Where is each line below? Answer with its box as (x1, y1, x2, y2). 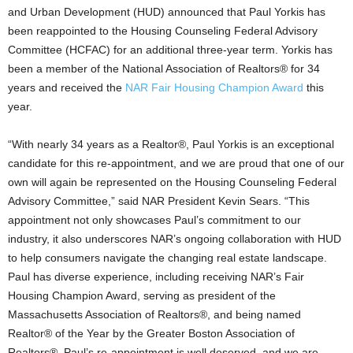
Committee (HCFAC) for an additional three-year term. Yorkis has (8, 43, 333, 56)
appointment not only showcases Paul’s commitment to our (8, 214, 301, 226)
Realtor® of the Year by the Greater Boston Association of (8, 327, 295, 340)
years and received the (8, 81, 125, 94)
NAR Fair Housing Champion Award (125, 81, 303, 94)
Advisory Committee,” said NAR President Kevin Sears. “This (8, 195, 310, 207)
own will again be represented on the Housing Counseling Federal (8, 176, 336, 188)
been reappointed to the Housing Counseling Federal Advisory (8, 24, 318, 37)
